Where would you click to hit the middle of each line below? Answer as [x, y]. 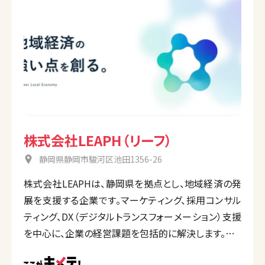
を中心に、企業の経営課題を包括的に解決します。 [125, 233]
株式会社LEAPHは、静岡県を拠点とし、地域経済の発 [132, 184]
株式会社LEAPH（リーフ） [98, 140]
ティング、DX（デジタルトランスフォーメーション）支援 [132, 217]
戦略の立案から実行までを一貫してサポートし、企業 [132, 250]
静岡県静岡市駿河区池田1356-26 [101, 159]
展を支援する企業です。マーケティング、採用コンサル [132, 200]
